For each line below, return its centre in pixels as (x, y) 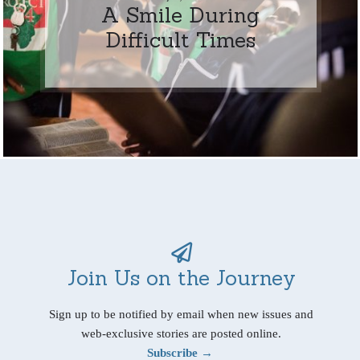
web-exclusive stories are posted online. (181, 333)
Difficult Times (181, 39)
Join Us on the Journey (181, 277)
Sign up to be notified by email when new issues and (181, 314)
